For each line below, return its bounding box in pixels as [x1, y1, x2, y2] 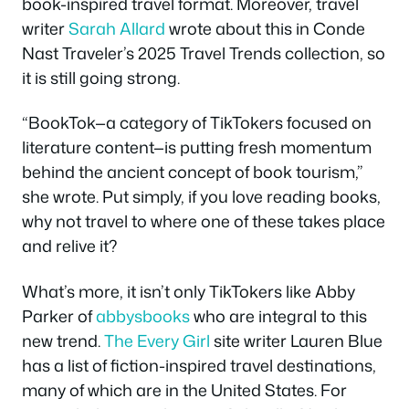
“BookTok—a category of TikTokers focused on [22, 110, 372, 135]
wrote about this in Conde [165, 16, 365, 40]
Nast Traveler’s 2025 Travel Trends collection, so [22, 40, 385, 65]
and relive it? [22, 234, 118, 258]
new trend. [22, 328, 104, 352]
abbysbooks [96, 303, 190, 328]
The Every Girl [104, 328, 210, 352]
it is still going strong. [22, 65, 180, 89]
